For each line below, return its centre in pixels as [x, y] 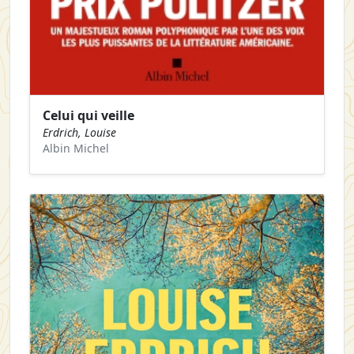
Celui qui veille [88, 115]
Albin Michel [76, 148]
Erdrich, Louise [79, 132]
